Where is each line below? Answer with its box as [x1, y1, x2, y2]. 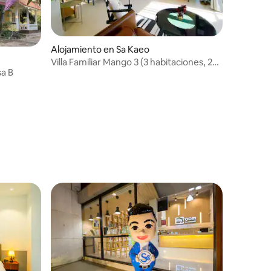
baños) [51, 67, 79, 79]
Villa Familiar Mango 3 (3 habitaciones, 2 [51, 56, 212, 68]
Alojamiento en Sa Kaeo [51, 43, 149, 55]
